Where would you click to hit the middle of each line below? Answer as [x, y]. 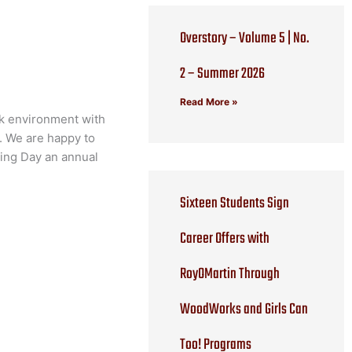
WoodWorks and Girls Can [244, 309]
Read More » [209, 101]
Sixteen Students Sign [235, 203]
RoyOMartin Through [230, 274]
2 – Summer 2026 [223, 73]
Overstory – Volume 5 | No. [245, 38]
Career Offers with [225, 238]
